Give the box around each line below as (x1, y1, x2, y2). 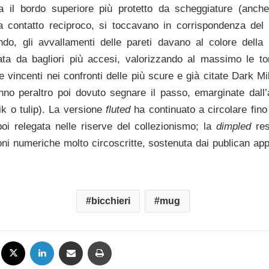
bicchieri (91, 195, 130, 206)
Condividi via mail (82, 235, 97, 245)
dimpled (216, 120, 252, 132)
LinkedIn (53, 235, 83, 245)
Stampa (111, 235, 138, 245)
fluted (106, 103, 130, 115)
